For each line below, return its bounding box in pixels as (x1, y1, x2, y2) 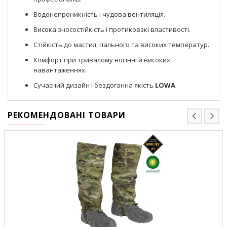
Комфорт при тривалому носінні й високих (33, 55, 170, 64)
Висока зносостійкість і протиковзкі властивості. (33, 24, 191, 34)
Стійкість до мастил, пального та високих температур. (33, 40, 209, 49)
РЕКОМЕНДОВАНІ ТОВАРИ (8, 109, 126, 121)
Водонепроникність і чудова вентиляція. (33, 9, 165, 19)
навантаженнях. (33, 65, 87, 74)
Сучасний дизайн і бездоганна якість (33, 80, 155, 90)
